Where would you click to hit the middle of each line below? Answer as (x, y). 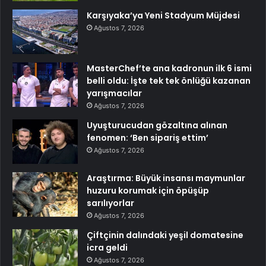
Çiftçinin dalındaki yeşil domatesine (165, 235)
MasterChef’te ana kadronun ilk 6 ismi (169, 69)
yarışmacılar (114, 94)
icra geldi (107, 248)
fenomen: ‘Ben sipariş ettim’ (148, 138)
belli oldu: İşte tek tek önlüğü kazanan (169, 81)
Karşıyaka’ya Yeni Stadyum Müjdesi (163, 16)
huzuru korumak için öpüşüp (148, 191)
